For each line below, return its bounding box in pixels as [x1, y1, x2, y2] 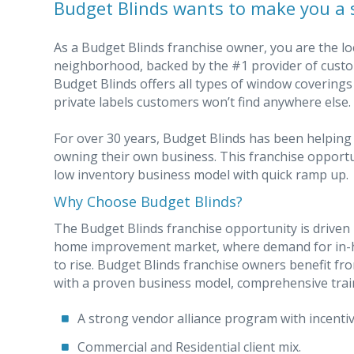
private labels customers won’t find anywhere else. [54, 93, 351, 111]
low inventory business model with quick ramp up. [54, 166, 348, 183]
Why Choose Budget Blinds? [54, 192, 243, 211]
